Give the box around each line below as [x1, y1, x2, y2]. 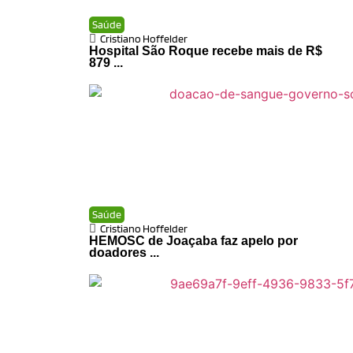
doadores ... [88, 245, 159, 259]
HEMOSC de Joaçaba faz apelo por [88, 233, 298, 247]
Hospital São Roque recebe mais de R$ [88, 43, 322, 58]
